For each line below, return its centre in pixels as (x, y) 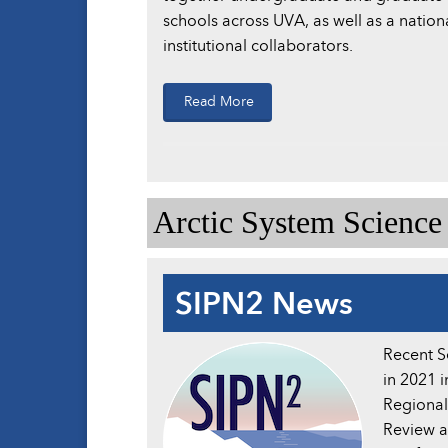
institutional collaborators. (258, 45)
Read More (219, 101)
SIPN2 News (264, 302)
